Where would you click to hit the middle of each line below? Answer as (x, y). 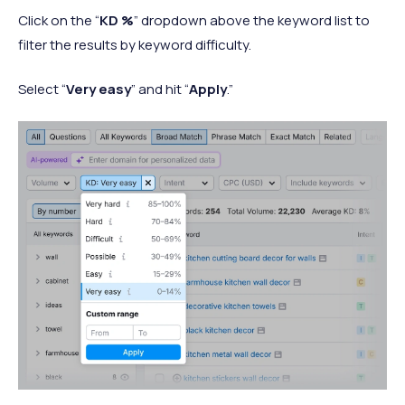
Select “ (42, 89)
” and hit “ (160, 89)
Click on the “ (59, 20)
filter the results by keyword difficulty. (135, 44)
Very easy (99, 89)
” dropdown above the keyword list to (252, 20)
